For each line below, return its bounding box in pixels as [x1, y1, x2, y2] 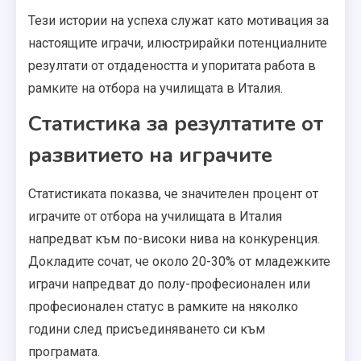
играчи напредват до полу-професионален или [28, 276, 310, 292]
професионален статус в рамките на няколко [28, 298, 298, 314]
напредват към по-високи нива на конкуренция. [28, 230, 320, 247]
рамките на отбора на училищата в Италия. [28, 80, 283, 96]
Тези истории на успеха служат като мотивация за [28, 12, 329, 28]
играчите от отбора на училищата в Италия [28, 208, 282, 224]
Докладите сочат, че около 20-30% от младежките [28, 253, 330, 269]
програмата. [28, 343, 100, 359]
